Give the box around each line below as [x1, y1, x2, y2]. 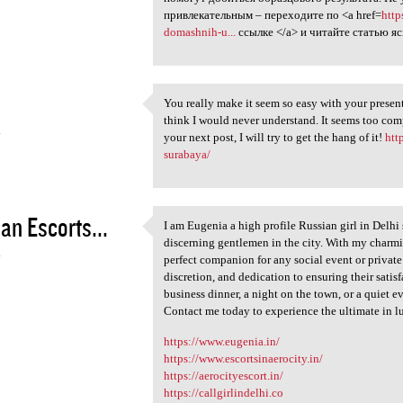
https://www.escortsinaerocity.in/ [164, 352, 324, 366]
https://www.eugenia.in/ [164, 335, 281, 349]
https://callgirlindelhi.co [164, 386, 284, 400]
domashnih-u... [164, 25, 237, 40]
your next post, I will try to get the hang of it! [164, 130, 386, 144]
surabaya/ [164, 148, 211, 161]
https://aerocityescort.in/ [164, 369, 284, 383]
